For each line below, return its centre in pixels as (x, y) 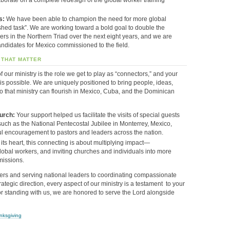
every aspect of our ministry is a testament (104, 184)
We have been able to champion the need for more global (85, 19)
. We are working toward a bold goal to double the (96, 27)
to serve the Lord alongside (137, 193)
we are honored (74, 193)
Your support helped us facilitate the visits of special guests (97, 115)
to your (175, 184)
